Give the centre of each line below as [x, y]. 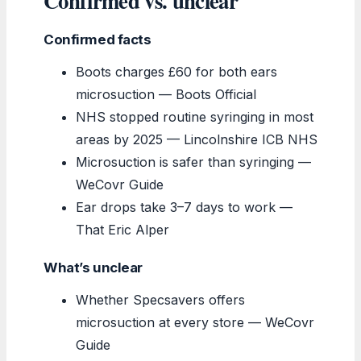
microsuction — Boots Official [166, 94]
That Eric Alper [122, 229]
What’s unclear [93, 267]
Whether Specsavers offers [160, 299]
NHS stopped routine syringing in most [195, 116]
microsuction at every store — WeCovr [195, 322]
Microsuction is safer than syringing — [193, 162]
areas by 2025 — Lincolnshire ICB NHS [197, 139]
